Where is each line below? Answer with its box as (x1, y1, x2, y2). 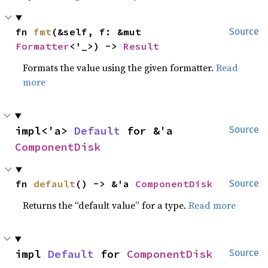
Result (123, 40, 160, 53)
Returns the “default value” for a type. (23, 199, 189, 212)
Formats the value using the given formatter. (23, 61, 217, 75)
